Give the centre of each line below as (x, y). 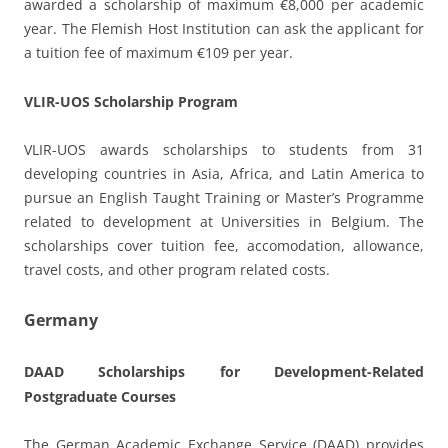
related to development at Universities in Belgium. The (224, 221)
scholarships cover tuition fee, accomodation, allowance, (224, 245)
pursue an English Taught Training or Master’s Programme (224, 197)
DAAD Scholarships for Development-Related (224, 371)
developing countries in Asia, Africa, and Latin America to (224, 173)
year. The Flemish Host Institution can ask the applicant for (224, 28)
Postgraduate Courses (100, 396)
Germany (61, 319)
